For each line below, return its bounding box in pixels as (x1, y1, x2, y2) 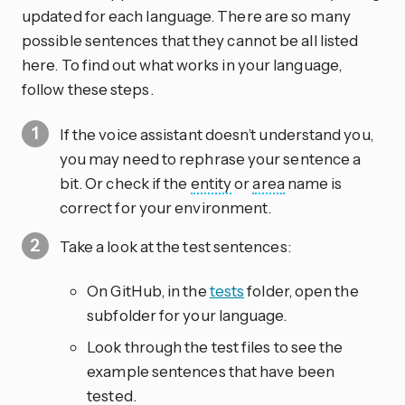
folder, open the (244, 281, 359, 301)
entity (190, 173, 232, 193)
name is (284, 173, 343, 193)
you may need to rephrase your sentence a (59, 148, 362, 168)
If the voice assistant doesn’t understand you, (59, 124, 373, 144)
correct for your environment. (59, 197, 272, 217)
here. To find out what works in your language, (22, 54, 342, 74)
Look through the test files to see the (87, 337, 344, 357)
